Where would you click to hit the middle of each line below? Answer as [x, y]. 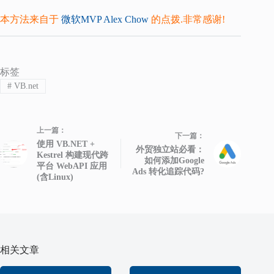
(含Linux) [55, 177]
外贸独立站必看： [170, 150]
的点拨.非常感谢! [187, 19]
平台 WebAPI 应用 [72, 166]
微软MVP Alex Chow [105, 19]
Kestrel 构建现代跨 [72, 155]
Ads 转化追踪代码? [168, 172]
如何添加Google [175, 161]
